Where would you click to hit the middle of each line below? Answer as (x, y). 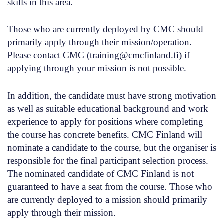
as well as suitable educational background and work (108, 109)
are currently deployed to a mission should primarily (107, 200)
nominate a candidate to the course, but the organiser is (112, 148)
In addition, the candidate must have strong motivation (112, 96)
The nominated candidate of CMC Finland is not (101, 174)
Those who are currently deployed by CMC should (105, 29)
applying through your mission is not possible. (97, 68)
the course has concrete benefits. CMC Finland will (105, 135)
